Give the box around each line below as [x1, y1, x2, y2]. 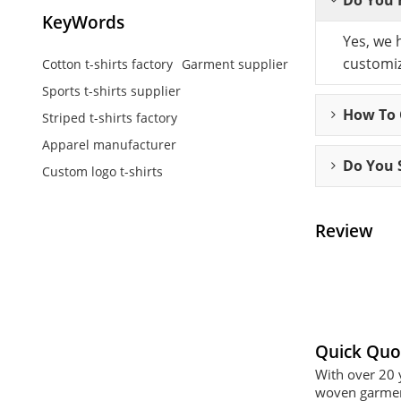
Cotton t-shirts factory [41, 55, 173, 73]
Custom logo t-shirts [41, 162, 163, 180]
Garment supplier [181, 55, 288, 73]
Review [314, 219, 373, 243]
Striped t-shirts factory [41, 108, 177, 126]
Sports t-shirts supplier [41, 81, 181, 99]
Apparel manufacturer [41, 135, 176, 153]
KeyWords [41, 11, 124, 34]
